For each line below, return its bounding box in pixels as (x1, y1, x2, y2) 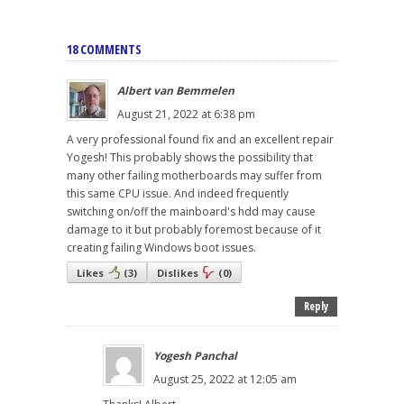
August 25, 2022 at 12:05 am (153, 372, 297, 388)
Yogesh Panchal (153, 348, 237, 364)
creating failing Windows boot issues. (67, 240, 256, 256)
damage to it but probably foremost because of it (67, 222, 321, 238)
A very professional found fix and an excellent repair (67, 132, 334, 148)
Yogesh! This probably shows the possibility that (67, 150, 313, 166)
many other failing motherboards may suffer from (67, 168, 322, 184)
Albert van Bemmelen (117, 83, 234, 99)
